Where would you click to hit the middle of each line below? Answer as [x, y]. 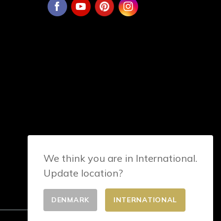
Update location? [83, 173]
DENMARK [70, 200]
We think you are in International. [120, 158]
